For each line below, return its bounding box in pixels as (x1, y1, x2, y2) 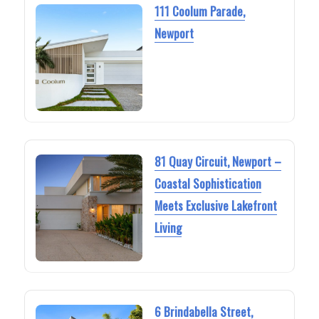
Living (154, 219, 182, 237)
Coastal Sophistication (154, 174, 261, 193)
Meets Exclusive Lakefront (154, 197, 277, 215)
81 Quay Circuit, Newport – (154, 152, 281, 171)
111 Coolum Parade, (154, 1, 245, 20)
